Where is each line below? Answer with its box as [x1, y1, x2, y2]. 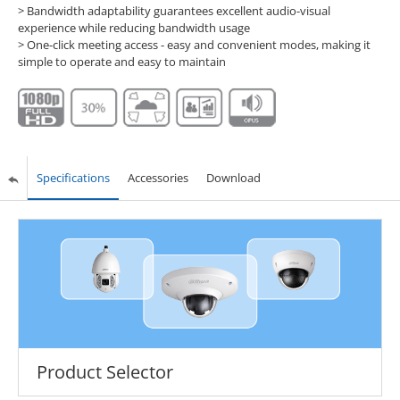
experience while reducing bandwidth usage [17, 19, 250, 36]
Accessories [127, 170, 188, 187]
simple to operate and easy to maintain [17, 53, 226, 70]
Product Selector [36, 359, 173, 384]
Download [205, 170, 261, 187]
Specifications [36, 170, 110, 187]
